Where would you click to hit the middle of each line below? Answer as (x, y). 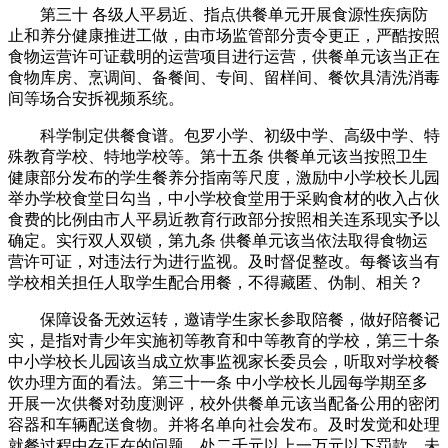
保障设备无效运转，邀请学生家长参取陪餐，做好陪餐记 (224, 319)
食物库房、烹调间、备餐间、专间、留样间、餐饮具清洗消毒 (224, 77)
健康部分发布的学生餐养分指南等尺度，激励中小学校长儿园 (224, 177)
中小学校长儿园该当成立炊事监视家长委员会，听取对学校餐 (224, 361)
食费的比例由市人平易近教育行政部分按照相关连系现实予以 (224, 219)
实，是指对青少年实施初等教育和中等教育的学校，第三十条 (224, 340)
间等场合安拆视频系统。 (96, 98)
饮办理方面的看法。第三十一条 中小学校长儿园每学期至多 (218, 382)
